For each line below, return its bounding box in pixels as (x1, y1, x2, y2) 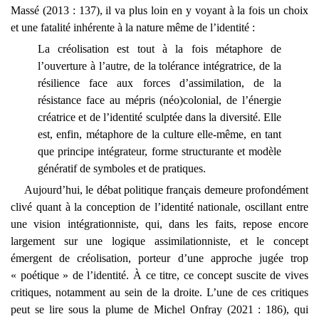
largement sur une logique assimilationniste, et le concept (11, 235, 308, 248)
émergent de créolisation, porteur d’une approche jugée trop (11, 252, 308, 265)
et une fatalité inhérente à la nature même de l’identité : (11, 21, 255, 34)
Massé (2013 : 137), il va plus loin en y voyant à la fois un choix (11, 4, 308, 17)
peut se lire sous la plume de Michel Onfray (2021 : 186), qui (11, 303, 308, 316)
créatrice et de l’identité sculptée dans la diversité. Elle (37, 111, 282, 124)
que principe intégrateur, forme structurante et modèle (37, 145, 282, 158)
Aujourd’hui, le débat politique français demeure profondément (23, 184, 308, 197)
